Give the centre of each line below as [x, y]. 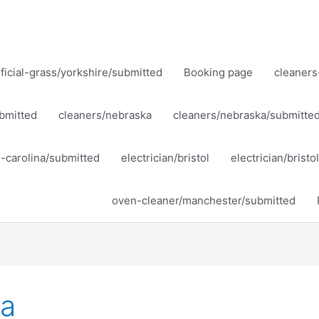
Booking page [218, 72]
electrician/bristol [165, 158]
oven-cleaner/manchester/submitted [204, 200]
